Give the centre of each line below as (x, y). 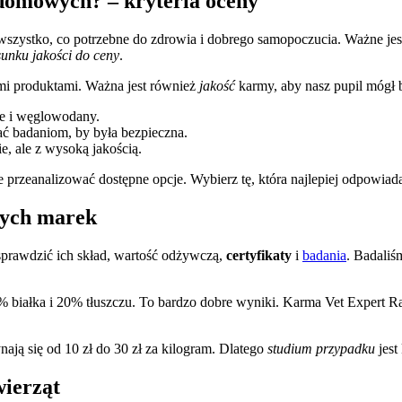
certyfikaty (259, 255)
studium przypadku (321, 348)
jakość (217, 86)
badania (324, 255)
